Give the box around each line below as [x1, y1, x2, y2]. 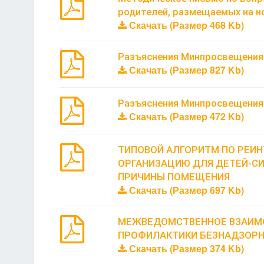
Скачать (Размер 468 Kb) [126, 18, 244, 32]
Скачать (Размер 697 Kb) [126, 183, 244, 197]
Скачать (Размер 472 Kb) [126, 109, 244, 123]
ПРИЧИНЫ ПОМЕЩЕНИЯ [117, 170, 230, 183]
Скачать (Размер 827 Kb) [126, 62, 244, 77]
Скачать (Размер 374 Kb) [126, 241, 244, 255]
